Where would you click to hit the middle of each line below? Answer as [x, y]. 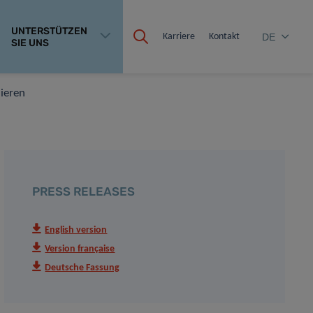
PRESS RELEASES [84, 191]
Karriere [179, 36]
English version [76, 230]
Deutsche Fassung [82, 268]
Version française [80, 249]
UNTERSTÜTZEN [49, 31]
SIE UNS [31, 43]
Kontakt [224, 36]
